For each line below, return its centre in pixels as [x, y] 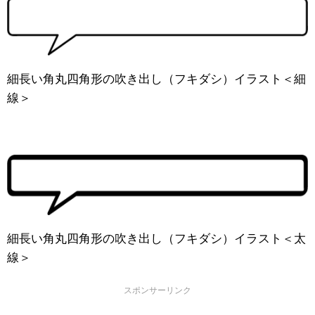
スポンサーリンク [157, 291]
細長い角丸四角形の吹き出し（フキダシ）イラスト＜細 [156, 79]
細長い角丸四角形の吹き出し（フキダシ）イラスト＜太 [156, 239]
